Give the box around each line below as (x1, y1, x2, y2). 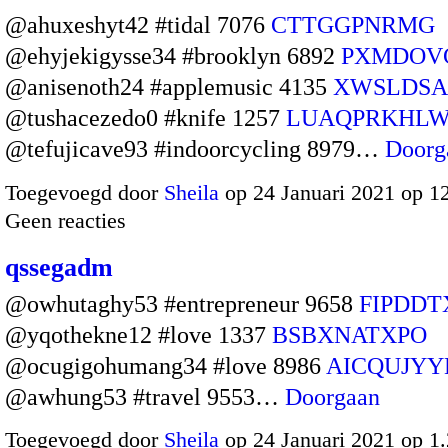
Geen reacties (5, 207, 126, 233)
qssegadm (5, 252, 113, 282)
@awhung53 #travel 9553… (5, 383, 285, 410)
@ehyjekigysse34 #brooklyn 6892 (5, 43, 341, 70)
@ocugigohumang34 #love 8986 (5, 352, 326, 379)
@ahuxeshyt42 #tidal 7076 (5, 12, 271, 39)
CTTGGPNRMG (271, 12, 435, 39)
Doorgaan (285, 383, 380, 410)
